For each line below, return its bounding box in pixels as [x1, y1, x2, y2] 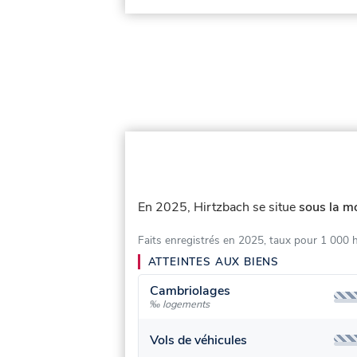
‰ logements [150, 297, 210, 312]
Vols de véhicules [150, 331, 248, 350]
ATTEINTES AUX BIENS [147, 253, 280, 269]
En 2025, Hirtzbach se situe [138, 198, 299, 216]
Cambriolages [150, 282, 231, 300]
